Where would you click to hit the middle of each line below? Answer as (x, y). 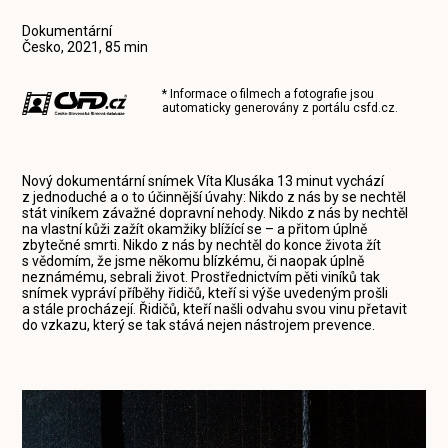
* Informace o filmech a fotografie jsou (268, 94)
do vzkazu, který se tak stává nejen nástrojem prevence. (199, 325)
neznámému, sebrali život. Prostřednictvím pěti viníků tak (201, 277)
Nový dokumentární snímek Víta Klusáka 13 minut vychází (203, 181)
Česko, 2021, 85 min (85, 47)
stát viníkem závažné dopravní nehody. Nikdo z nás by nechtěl (215, 213)
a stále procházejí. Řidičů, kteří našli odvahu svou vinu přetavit (215, 309)
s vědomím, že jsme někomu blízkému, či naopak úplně (193, 261)
